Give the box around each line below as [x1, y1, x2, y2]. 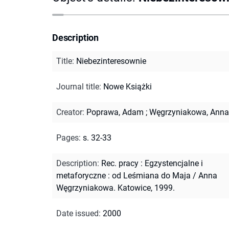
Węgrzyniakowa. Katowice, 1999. [56, 182, 175, 193]
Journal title [56, 81, 99, 91]
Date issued [56, 208, 99, 218]
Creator [56, 107, 82, 117]
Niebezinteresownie [76, 56, 146, 66]
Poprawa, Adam [86, 107, 144, 117]
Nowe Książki [103, 81, 152, 91]
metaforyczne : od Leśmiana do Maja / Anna [56, 170, 217, 180]
